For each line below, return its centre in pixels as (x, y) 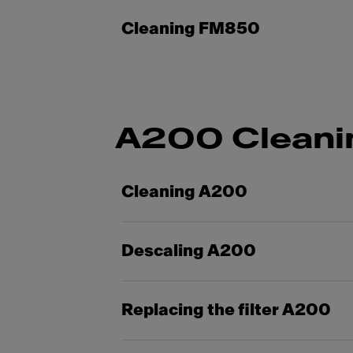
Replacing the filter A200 (226, 310)
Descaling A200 (189, 251)
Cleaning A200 (184, 192)
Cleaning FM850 (191, 29)
